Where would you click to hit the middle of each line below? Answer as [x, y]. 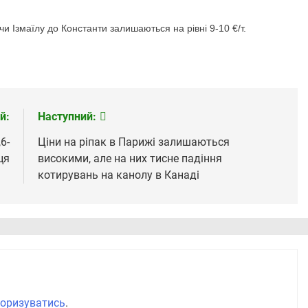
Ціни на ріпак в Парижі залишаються [133, 142]
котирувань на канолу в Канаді [118, 175]
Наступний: [67, 117]
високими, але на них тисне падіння [130, 159]
